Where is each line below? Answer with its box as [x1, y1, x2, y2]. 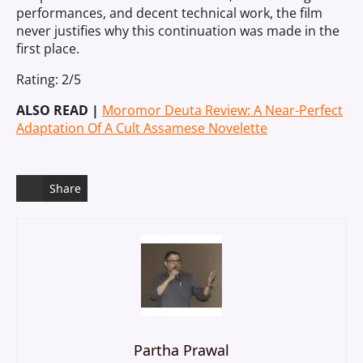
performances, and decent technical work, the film [16, 4, 322, 22]
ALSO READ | [16, 101, 102, 119]
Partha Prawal [134, 340, 229, 360]
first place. [16, 40, 79, 58]
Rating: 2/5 [16, 70, 81, 88]
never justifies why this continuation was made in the [16, 22, 340, 40]
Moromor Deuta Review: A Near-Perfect [102, 101, 343, 119]
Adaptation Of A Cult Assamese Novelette [16, 119, 267, 137]
